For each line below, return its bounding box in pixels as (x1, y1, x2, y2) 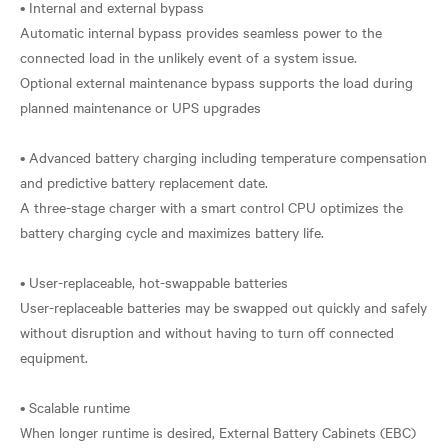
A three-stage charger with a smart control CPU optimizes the (20, 197, 403, 217)
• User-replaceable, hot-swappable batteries (20, 272, 288, 292)
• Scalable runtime (20, 397, 130, 417)
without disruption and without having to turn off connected (20, 322, 394, 342)
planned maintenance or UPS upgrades (20, 97, 261, 117)
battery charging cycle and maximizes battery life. (20, 222, 324, 242)
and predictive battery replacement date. (20, 172, 268, 192)
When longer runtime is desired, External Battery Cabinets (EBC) (20, 422, 416, 442)
